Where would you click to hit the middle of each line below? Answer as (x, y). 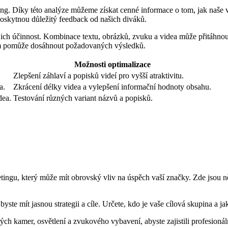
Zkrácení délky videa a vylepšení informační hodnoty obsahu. (112, 87)
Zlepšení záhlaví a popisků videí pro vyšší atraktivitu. (98, 76)
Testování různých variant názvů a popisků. (83, 98)
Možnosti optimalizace (112, 65)
